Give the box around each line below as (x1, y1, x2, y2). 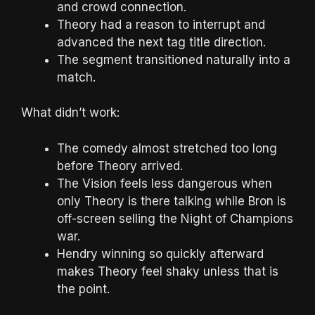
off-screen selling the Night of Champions (57, 211, 293, 226)
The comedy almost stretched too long (57, 141, 277, 155)
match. (57, 70, 96, 84)
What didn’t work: (21, 105, 120, 120)
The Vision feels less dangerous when (57, 176, 272, 191)
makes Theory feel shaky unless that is (57, 264, 278, 278)
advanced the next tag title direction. (57, 34, 266, 49)
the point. (57, 281, 110, 296)
